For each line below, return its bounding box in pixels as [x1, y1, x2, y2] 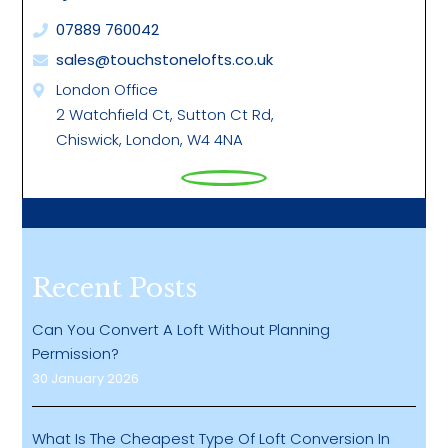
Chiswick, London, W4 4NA [56, 129, 244, 151]
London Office [56, 79, 159, 101]
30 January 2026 [32, 370, 140, 388]
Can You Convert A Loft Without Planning [32, 319, 331, 341]
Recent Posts [32, 272, 198, 305]
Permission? [32, 343, 120, 365]
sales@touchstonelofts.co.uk [56, 49, 274, 71]
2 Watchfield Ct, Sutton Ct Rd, [56, 104, 275, 126]
